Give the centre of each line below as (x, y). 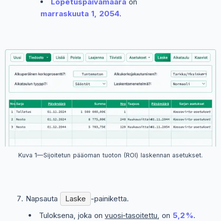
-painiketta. (110, 199)
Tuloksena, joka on (72, 215)
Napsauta (43, 199)
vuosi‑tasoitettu (131, 215)
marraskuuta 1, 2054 (80, 13)
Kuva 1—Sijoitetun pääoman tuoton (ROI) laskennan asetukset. (110, 155)
